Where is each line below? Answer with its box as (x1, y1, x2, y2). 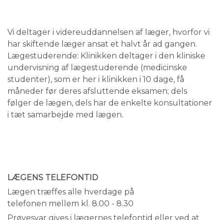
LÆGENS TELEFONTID (7, 173, 98, 182)
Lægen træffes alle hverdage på (7, 187, 134, 196)
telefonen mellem (7, 199, 81, 208)
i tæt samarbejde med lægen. (7, 110, 123, 119)
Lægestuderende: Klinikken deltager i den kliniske (7, 51, 205, 60)
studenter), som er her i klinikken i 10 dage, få (7, 75, 184, 84)
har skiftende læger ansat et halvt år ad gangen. (7, 39, 197, 49)
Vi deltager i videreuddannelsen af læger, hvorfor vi (7, 27, 210, 37)
